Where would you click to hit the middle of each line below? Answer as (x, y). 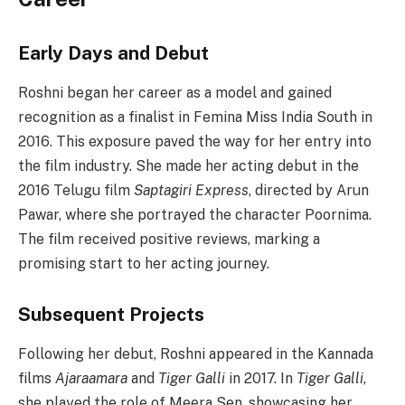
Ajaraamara (91, 379)
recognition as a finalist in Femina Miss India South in (195, 118)
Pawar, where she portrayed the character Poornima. (195, 215)
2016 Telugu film (76, 191)
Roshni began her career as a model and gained (175, 93)
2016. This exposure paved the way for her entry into (195, 142)
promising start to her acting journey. (144, 264)
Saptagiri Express (191, 191)
